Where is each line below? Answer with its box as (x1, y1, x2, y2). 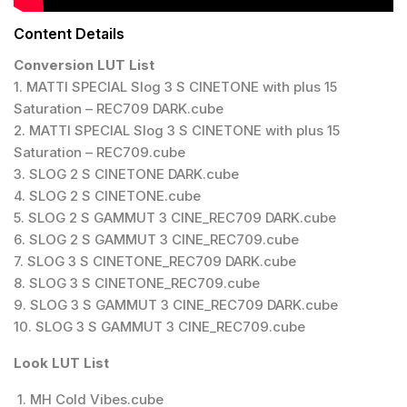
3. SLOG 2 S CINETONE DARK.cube (14, 164, 239, 183)
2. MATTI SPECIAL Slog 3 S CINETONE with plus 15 (14, 121, 340, 139)
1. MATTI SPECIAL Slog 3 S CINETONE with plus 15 (14, 77, 337, 95)
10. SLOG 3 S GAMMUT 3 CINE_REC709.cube (14, 317, 316, 335)
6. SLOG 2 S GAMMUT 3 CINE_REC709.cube (14, 230, 299, 248)
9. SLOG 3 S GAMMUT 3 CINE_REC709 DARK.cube (14, 295, 338, 313)
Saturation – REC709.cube (14, 143, 185, 161)
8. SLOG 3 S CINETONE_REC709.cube (14, 273, 260, 292)
